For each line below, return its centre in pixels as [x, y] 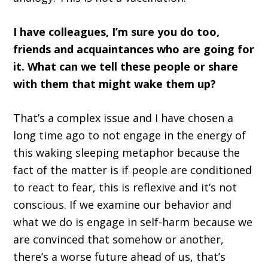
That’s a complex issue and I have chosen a [124, 118]
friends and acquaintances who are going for [134, 49]
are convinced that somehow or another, [119, 240]
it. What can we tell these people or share [126, 67]
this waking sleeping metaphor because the [127, 153]
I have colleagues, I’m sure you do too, [117, 32]
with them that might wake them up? [115, 84]
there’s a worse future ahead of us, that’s [120, 257]
